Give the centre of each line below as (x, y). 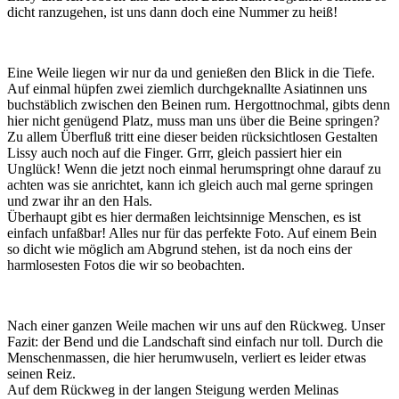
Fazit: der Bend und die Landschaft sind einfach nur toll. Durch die (195, 341)
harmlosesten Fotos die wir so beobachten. (126, 265)
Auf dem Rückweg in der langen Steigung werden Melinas (173, 389)
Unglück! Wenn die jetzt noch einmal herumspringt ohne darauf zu (194, 168)
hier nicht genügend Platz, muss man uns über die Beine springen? (193, 120)
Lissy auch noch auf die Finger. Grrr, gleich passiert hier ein (175, 152)
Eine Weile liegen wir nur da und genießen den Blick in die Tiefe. (191, 72)
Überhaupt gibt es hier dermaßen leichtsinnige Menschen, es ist (184, 216)
